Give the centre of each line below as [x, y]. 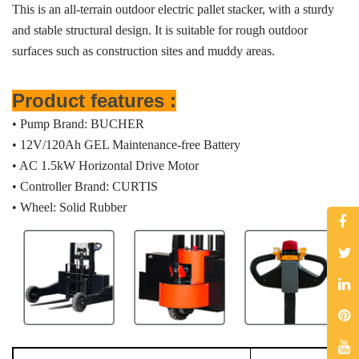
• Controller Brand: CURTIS [85, 186]
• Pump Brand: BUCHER [78, 124]
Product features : [94, 101]
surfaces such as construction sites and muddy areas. [143, 51]
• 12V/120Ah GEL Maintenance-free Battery [126, 145]
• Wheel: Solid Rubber [69, 207]
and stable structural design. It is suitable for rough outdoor [160, 30]
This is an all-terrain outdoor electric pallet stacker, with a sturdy [173, 9]
